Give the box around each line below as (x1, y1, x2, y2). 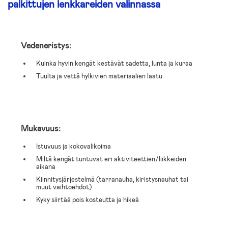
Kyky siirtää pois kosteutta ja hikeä (36, 195, 139, 204)
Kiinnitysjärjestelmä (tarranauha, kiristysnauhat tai (36, 175, 188, 184)
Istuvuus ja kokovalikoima (36, 141, 111, 151)
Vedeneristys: (21, 40, 71, 51)
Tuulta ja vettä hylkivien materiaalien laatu (36, 72, 162, 81)
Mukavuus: (21, 123, 61, 134)
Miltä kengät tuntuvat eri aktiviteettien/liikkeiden (36, 154, 186, 163)
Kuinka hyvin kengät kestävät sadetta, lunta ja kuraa (36, 59, 192, 68)
